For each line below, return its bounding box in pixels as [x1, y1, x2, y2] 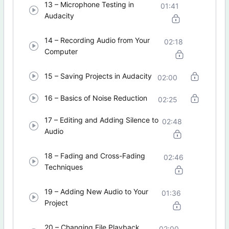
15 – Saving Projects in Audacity [44, 72, 152, 81]
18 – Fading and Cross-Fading [44, 151, 146, 161]
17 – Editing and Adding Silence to [44, 116, 159, 125]
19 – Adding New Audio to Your [44, 187, 149, 196]
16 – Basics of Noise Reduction [44, 94, 148, 103]
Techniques [44, 163, 83, 172]
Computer [44, 47, 78, 56]
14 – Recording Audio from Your [44, 36, 150, 45]
